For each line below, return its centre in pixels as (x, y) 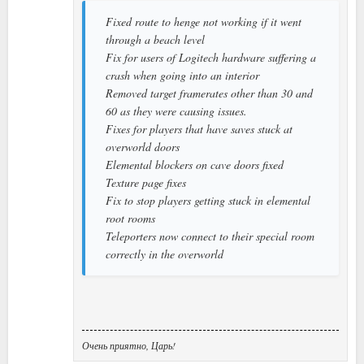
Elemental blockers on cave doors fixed (195, 164)
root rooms (130, 218)
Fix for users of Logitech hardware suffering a (211, 57)
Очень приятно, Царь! (129, 345)
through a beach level (155, 39)
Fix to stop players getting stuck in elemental (208, 200)
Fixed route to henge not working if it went (204, 21)
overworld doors (143, 146)
